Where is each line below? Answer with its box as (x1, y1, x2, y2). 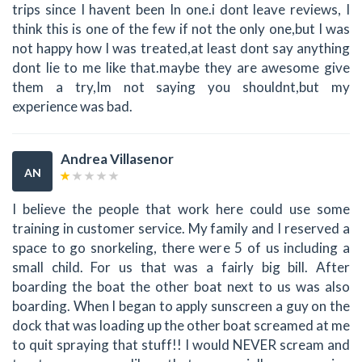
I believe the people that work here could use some (12, 200, 350, 218)
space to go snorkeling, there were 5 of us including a (12, 239, 350, 257)
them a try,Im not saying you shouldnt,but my (12, 78, 350, 95)
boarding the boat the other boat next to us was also (12, 278, 350, 296)
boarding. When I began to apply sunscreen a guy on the (12, 297, 350, 315)
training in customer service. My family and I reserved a (12, 220, 350, 238)
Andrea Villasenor (61, 149, 174, 167)
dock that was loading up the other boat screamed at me (12, 317, 350, 335)
